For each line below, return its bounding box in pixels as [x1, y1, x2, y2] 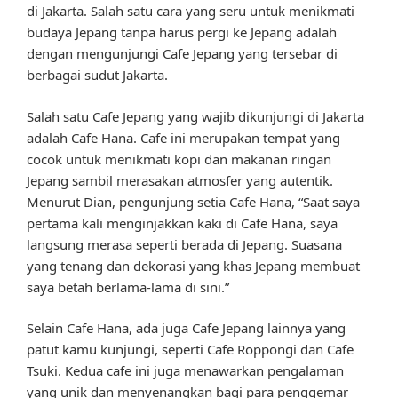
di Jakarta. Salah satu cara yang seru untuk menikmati [27, 2, 354, 20]
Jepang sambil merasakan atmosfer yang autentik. [27, 171, 333, 189]
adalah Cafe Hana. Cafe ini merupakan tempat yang [27, 128, 340, 147]
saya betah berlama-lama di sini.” [27, 277, 229, 296]
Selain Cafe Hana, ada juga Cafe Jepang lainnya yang [27, 319, 346, 338]
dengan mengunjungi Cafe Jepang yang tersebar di [27, 44, 338, 63]
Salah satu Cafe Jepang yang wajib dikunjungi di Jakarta [27, 107, 364, 125]
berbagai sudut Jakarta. [27, 66, 168, 84]
